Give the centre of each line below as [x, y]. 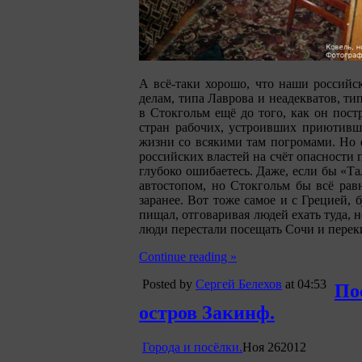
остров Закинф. [207, 313]
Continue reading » [188, 257]
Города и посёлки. [192, 347]
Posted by [169, 284]
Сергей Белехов [239, 284]
